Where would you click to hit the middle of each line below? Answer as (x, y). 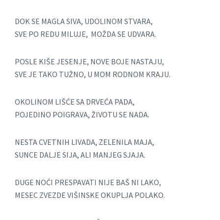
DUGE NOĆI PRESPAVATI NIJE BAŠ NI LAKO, (88, 182)
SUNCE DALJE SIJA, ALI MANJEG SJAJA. (80, 155)
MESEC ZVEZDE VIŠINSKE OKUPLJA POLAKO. (90, 195)
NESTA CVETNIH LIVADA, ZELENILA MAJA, (84, 142)
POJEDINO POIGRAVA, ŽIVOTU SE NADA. (82, 115)
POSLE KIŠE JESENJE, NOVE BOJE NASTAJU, (89, 62)
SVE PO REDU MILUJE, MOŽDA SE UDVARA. (85, 34)
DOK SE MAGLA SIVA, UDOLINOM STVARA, (84, 21)
